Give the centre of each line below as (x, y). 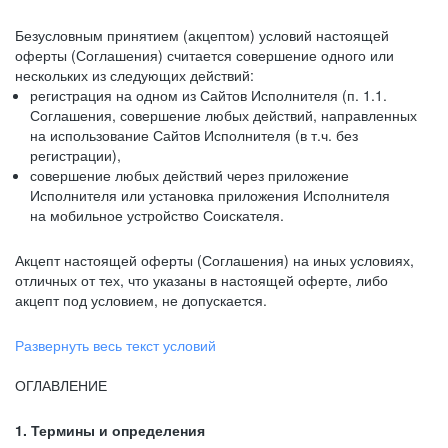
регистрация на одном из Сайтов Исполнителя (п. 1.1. (208, 95)
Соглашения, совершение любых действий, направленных (223, 115)
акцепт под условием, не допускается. (141, 300)
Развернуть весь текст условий (115, 345)
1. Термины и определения (110, 430)
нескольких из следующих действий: (134, 75)
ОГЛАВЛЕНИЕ (61, 385)
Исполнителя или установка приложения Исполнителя (210, 195)
